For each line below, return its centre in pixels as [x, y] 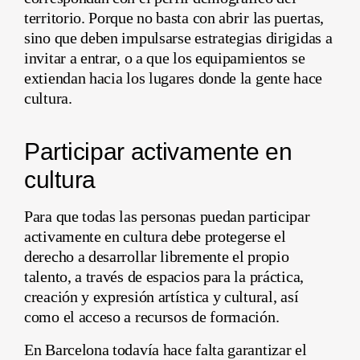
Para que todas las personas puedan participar [167, 217]
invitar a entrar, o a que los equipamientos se [165, 58]
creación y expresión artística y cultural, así [162, 297]
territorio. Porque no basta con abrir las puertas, [174, 18]
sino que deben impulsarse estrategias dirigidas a [178, 38]
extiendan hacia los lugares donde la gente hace [173, 78]
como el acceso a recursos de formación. [152, 317]
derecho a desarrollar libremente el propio [157, 257]
